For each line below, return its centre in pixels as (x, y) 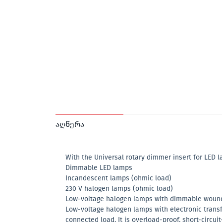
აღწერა (70, 124)
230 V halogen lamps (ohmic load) (119, 188)
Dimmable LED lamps (99, 167)
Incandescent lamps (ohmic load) (118, 178)
